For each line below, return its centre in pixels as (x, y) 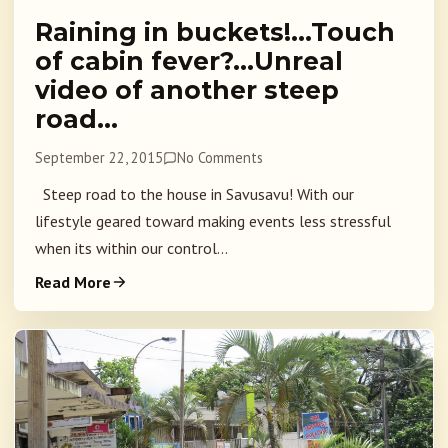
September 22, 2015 (99, 158)
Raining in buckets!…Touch (215, 32)
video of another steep (187, 90)
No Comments (220, 158)
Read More (73, 282)
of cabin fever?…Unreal (189, 61)
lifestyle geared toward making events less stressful (213, 221)
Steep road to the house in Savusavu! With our (194, 194)
